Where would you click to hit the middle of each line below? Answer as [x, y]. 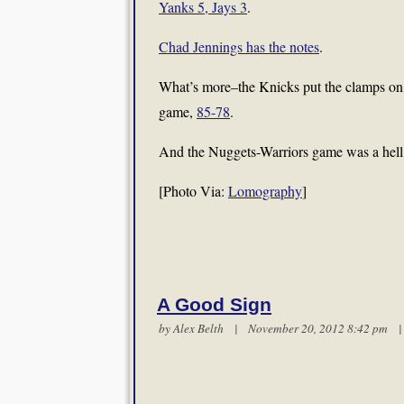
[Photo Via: [193, 191]
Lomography [265, 191]
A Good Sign [214, 305]
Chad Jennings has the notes [239, 46]
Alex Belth [198, 328]
